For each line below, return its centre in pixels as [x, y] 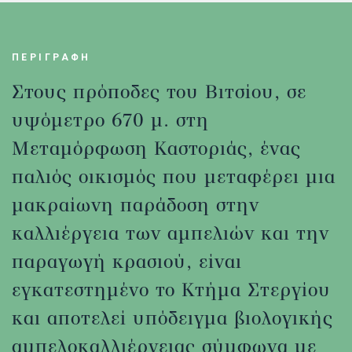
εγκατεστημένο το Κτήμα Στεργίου [171, 290]
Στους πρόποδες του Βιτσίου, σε [159, 92]
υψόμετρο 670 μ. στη [110, 120]
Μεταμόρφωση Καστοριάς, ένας [156, 148]
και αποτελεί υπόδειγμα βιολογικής [172, 318]
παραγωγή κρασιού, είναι [127, 261]
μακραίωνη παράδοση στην [136, 205]
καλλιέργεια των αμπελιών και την [170, 233]
